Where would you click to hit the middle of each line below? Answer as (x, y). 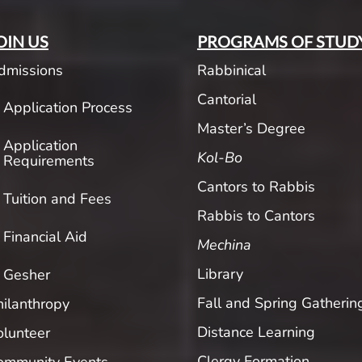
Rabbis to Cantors (256, 216)
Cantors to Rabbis (256, 187)
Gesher (26, 275)
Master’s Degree (251, 129)
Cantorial (226, 100)
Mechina (224, 245)
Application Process (67, 108)
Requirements (48, 161)
